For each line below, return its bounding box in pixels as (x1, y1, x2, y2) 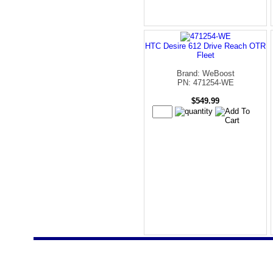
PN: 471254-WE (177, 77, 234, 87)
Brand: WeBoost (176, 68, 235, 78)
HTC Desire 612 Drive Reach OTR (145, 41, 266, 51)
